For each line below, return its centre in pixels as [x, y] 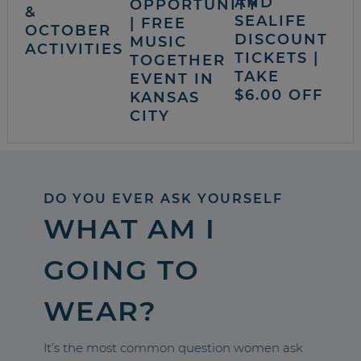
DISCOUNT [281, 40]
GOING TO [121, 270]
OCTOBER [68, 31]
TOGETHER [177, 60]
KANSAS [164, 97]
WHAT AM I [129, 228]
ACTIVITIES [75, 50]
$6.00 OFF [278, 95]
